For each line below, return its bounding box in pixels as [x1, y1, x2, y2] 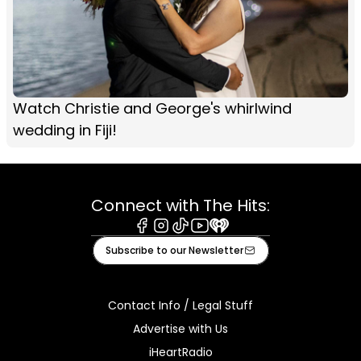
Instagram [151, 231, 217, 251]
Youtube [189, 231, 242, 251]
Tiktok [170, 231, 209, 251]
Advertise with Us [133, 320, 228, 337]
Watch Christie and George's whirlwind [13, 98, 292, 118]
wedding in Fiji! [13, 119, 117, 140]
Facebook [131, 231, 195, 251]
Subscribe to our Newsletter [105, 243, 243, 257]
